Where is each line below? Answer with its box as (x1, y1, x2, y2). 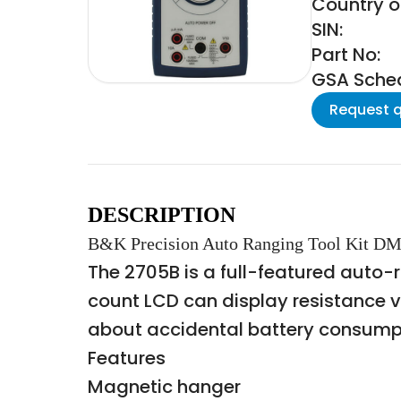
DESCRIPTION (88, 203, 235, 226)
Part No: (311, 42, 380, 67)
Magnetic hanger (88, 374, 241, 399)
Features (88, 346, 166, 371)
